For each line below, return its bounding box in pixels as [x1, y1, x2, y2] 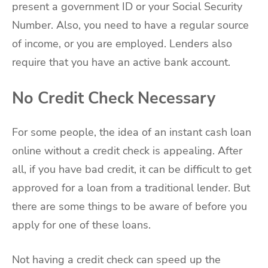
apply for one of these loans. [12, 217, 151, 232]
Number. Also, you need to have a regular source [12, 17, 249, 32]
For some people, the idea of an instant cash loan [12, 124, 251, 139]
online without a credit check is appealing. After [12, 143, 242, 158]
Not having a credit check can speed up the [12, 252, 221, 267]
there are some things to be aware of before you [12, 199, 247, 214]
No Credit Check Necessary [12, 87, 215, 109]
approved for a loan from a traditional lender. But [12, 180, 250, 195]
